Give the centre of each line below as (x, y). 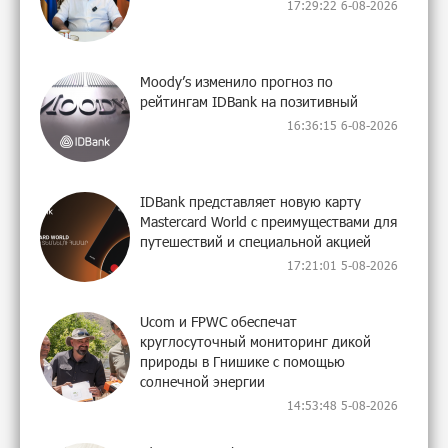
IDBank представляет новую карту (250, 201)
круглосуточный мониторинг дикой (255, 341)
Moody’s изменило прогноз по (236, 81)
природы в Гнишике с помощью (242, 361)
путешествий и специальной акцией (255, 241)
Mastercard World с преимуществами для (268, 221)
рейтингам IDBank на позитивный (249, 101)
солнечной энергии (202, 381)
